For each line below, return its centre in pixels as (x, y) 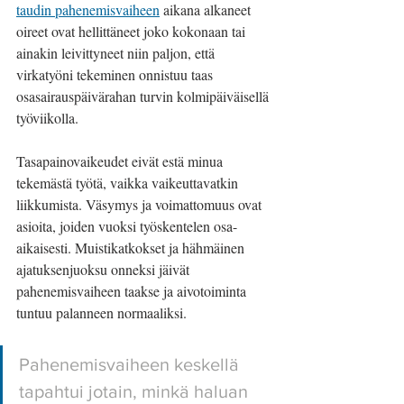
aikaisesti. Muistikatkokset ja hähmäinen (132, 248)
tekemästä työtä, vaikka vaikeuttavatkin (129, 183)
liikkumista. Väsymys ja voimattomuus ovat (141, 204)
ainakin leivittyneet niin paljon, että (117, 53)
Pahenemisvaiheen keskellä (131, 364)
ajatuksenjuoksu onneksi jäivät (105, 269)
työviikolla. (47, 118)
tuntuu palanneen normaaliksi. (101, 312)
